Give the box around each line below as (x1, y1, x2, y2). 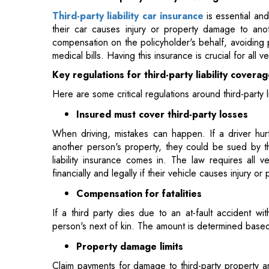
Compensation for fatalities (76, 129, 202, 144)
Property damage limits (76, 182, 183, 196)
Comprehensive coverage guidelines (52, 234, 220, 248)
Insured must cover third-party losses (76, 50, 248, 64)
